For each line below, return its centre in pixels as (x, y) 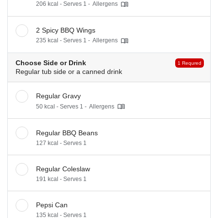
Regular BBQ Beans (67, 133)
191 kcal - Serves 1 (61, 179)
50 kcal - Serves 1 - (61, 106)
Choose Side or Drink (51, 63)
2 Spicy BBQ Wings (66, 30)
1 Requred (190, 63)
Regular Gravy (58, 96)
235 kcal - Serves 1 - (63, 41)
